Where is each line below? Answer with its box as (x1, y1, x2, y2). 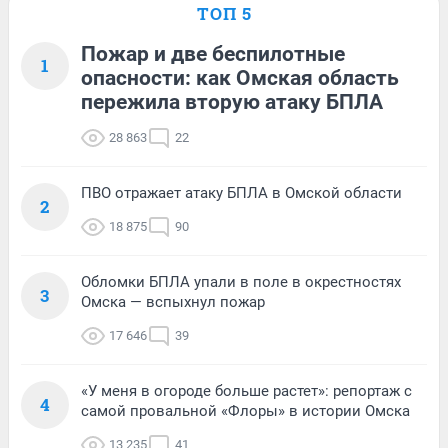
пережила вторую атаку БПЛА (81, 89, 383, 114)
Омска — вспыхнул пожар (81, 292, 265, 311)
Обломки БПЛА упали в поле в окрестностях (81, 272, 401, 291)
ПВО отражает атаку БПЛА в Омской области (81, 183, 402, 202)
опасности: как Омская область (81, 65, 399, 90)
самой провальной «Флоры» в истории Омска (81, 401, 410, 420)
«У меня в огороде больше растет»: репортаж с (81, 381, 412, 400)
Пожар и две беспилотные (81, 41, 345, 66)
